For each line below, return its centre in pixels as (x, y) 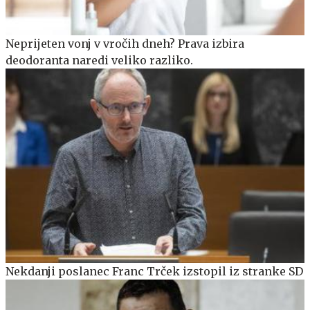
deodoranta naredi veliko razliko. (99, 61)
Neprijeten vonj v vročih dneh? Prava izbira (125, 44)
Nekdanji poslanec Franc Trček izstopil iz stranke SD (154, 272)
